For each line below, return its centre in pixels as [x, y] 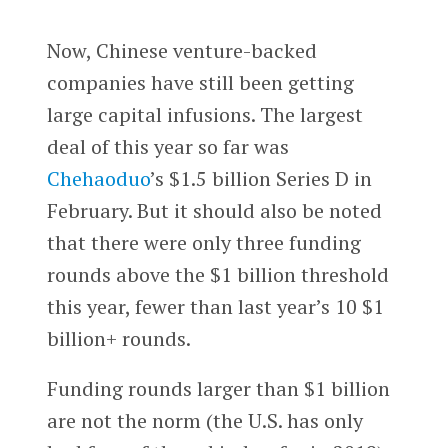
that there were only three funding [203, 243]
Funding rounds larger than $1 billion [218, 389]
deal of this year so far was [167, 147]
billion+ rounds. [118, 339]
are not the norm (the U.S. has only [204, 421]
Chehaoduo [98, 179]
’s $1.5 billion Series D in [260, 179]
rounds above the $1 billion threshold [217, 275]
